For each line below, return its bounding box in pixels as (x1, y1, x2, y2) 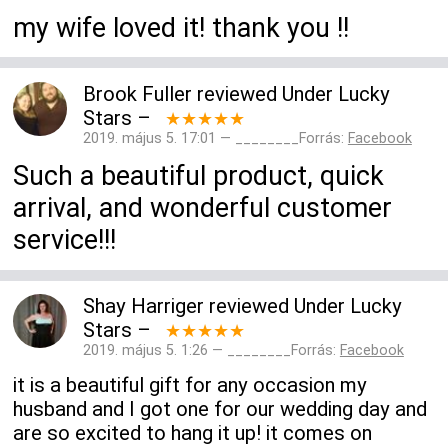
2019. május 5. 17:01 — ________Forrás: (82, 129, 348, 147)
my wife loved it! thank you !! (13, 11, 350, 44)
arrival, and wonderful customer (13, 192, 393, 225)
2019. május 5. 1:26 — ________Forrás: (82, 342, 340, 360)
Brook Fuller (82, 81, 192, 106)
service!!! (13, 224, 117, 257)
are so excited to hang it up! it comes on (13, 420, 373, 445)
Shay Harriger (82, 294, 204, 319)
